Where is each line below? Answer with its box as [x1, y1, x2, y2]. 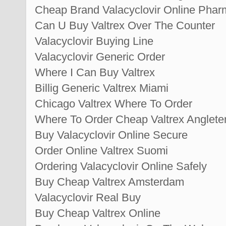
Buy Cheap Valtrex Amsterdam [35, 175, 184, 188]
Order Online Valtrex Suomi [35, 144, 168, 157]
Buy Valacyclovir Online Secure [35, 128, 188, 141]
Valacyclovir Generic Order [35, 50, 165, 63]
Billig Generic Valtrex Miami [35, 81, 168, 94]
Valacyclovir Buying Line [35, 34, 153, 47]
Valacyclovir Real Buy [35, 191, 141, 204]
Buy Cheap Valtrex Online [35, 206, 160, 219]
